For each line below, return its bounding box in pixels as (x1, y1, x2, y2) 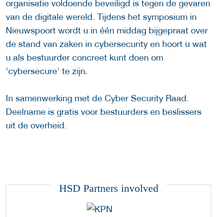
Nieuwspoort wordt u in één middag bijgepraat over (6, 25, 208, 36)
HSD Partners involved (59, 182, 158, 195)
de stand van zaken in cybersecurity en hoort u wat (6, 39, 207, 49)
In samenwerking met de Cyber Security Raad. (6, 93, 189, 104)
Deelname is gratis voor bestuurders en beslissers (6, 107, 201, 117)
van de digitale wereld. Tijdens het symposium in (6, 12, 197, 22)
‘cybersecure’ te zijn (6, 66, 85, 77)
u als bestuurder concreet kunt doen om (6, 52, 163, 63)
